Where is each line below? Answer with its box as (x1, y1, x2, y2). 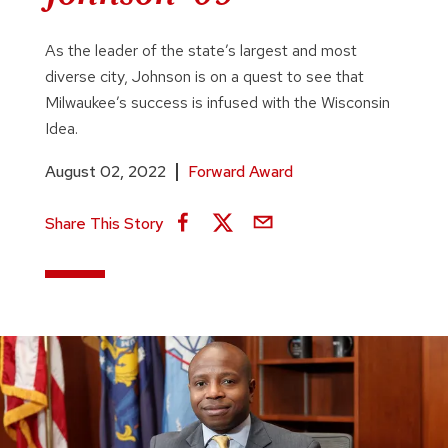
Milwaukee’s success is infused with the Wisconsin (44, 92, 390, 113)
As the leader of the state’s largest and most (44, 40, 357, 61)
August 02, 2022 (44, 161, 166, 182)
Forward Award (187, 161, 293, 182)
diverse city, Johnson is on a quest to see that (44, 66, 364, 87)
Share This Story (44, 213, 163, 234)
